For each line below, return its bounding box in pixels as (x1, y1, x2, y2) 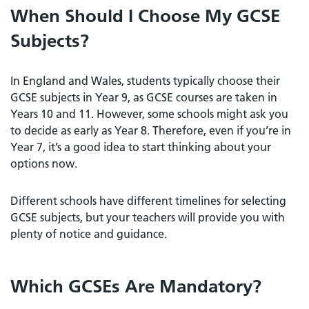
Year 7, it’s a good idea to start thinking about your (10, 139, 271, 154)
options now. (10, 156, 77, 170)
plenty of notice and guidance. (10, 226, 167, 241)
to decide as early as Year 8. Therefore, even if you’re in (10, 123, 291, 137)
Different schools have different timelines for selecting (10, 193, 286, 208)
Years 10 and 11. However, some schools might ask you (10, 106, 288, 121)
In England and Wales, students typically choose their (10, 73, 280, 88)
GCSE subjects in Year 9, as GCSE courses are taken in (10, 90, 277, 104)
